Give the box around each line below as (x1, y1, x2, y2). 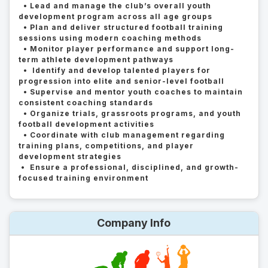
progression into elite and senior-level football (19, 77, 224, 86)
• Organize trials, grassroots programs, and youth (19, 109, 241, 118)
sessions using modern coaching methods (19, 33, 202, 42)
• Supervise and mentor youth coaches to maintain (19, 87, 243, 96)
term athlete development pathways (19, 55, 173, 64)
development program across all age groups (19, 12, 212, 21)
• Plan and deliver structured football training (19, 23, 223, 32)
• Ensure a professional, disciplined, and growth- (19, 163, 239, 172)
